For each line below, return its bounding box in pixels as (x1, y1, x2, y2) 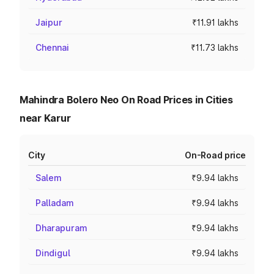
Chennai (35, 42, 69, 53)
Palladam (35, 198, 74, 208)
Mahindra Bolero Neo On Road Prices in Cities (20, 94, 233, 106)
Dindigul (35, 248, 70, 258)
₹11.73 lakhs (191, 42, 239, 53)
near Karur (20, 112, 71, 124)
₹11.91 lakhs (192, 17, 239, 28)
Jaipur (35, 17, 62, 28)
